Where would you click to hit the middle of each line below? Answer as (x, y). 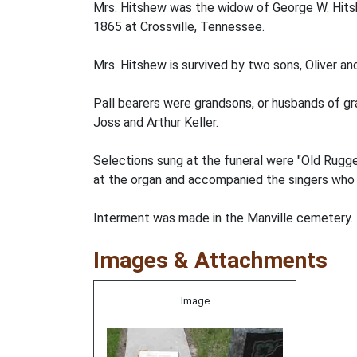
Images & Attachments (210, 260)
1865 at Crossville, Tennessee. (179, 27)
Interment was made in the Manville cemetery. (223, 218)
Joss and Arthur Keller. (156, 122)
